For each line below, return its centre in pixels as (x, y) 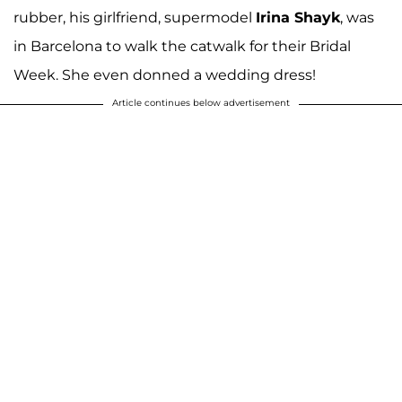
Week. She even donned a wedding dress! (165, 75)
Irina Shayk (298, 18)
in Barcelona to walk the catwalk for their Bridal (182, 47)
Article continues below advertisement (201, 103)
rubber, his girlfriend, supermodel (135, 18)
